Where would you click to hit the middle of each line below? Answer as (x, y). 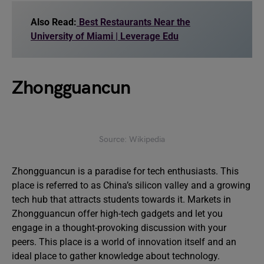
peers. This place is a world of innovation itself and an (124, 242)
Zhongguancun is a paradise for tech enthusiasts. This (125, 171)
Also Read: (54, 22)
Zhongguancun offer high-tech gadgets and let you (117, 214)
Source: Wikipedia (132, 139)
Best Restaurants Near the (135, 22)
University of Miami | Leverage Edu (105, 36)
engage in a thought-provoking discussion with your (119, 228)
